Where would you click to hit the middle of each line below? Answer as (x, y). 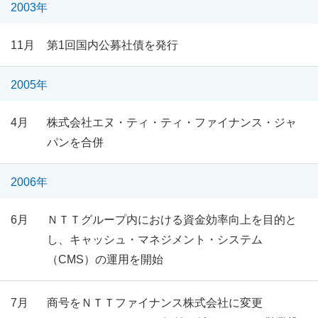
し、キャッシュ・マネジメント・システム (154, 240)
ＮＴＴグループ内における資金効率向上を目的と (171, 220)
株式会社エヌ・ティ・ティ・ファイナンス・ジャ (171, 122)
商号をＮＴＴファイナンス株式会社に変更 (154, 303)
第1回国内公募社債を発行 (112, 45)
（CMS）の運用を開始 (105, 259)
